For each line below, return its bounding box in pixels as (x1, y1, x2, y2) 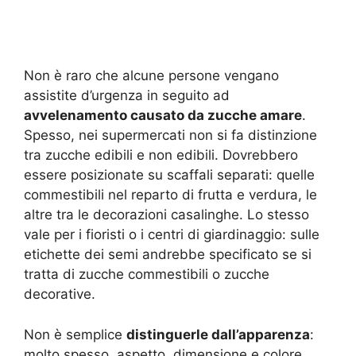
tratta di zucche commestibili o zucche (24, 266, 269, 283)
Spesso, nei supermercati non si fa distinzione (24, 127, 317, 144)
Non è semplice (24, 326, 126, 342)
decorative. (24, 286, 95, 303)
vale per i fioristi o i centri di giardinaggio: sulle (24, 226, 319, 243)
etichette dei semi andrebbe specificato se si (24, 246, 311, 263)
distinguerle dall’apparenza (126, 326, 310, 342)
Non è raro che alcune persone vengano (24, 68, 279, 84)
